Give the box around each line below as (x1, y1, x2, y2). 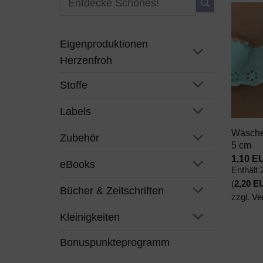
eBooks (60, 159, 95, 171)
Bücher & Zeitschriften (60, 184, 164, 197)
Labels (60, 106, 91, 118)
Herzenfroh (60, 54, 112, 66)
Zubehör (60, 132, 99, 144)
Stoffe (60, 79, 87, 92)
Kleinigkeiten (60, 211, 120, 223)
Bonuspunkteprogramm (60, 236, 170, 248)
